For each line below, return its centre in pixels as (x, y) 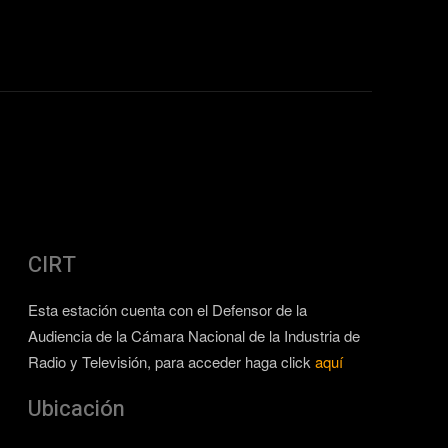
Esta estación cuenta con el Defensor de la (167, 309)
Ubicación (76, 409)
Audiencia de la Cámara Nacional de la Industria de (194, 335)
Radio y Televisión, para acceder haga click (171, 361)
